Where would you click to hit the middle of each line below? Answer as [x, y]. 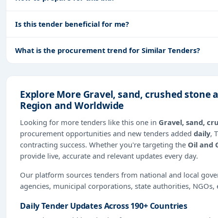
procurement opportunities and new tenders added [107, 133]
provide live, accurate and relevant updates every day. [109, 155]
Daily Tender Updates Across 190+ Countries [104, 206]
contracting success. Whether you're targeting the [104, 144]
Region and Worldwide [72, 105]
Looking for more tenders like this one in [89, 122]
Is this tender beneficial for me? [72, 24]
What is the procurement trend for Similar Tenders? [108, 50]
